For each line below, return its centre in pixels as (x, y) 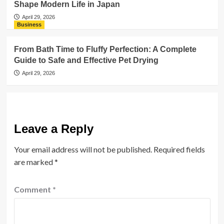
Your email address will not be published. (83, 149)
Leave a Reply (53, 129)
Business (29, 24)
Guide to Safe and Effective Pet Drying (86, 60)
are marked (34, 162)
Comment (33, 189)
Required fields (179, 149)
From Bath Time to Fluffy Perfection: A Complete (105, 49)
